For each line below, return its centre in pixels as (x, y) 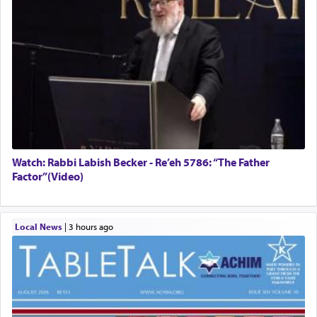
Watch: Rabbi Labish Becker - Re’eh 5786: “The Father (141, 162)
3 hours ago (93, 226)
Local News (38, 226)
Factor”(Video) (48, 177)
